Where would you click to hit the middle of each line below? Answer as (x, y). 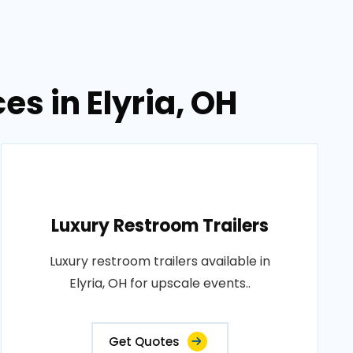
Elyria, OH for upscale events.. (160, 283)
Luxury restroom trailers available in (160, 261)
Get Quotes (144, 342)
